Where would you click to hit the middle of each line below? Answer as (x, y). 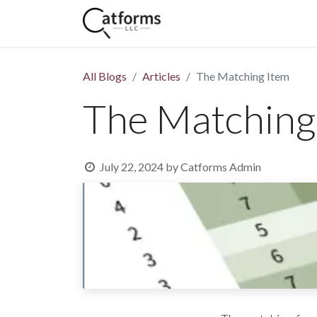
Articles (161, 76)
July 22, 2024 (131, 167)
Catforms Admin (220, 167)
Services (285, 23)
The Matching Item (243, 76)
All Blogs (105, 76)
